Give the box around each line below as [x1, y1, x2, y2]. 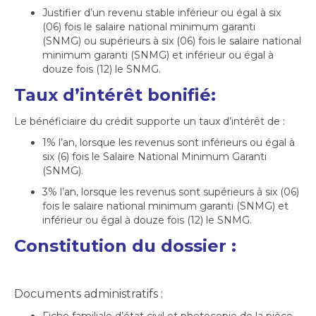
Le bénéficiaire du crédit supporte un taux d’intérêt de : [14, 115, 285, 128]
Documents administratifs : [14, 287, 163, 300]
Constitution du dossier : [14, 236, 236, 256]
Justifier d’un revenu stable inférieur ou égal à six [42, 6, 281, 19]
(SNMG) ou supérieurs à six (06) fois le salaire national [42, 35, 301, 47]
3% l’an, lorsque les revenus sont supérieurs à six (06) [42, 186, 299, 198]
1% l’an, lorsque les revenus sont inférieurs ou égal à [42, 136, 295, 149]
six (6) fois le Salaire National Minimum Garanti [42, 150, 267, 163]
